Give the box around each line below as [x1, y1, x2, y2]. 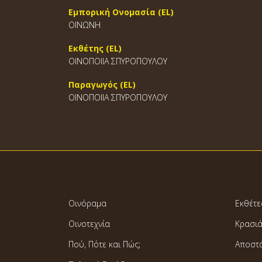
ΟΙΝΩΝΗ [68, 19, 101, 30]
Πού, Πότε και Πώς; [68, 239, 140, 250]
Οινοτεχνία [68, 218, 110, 229]
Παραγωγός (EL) [68, 79, 136, 90]
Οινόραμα [68, 198, 106, 209]
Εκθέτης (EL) [68, 43, 122, 54]
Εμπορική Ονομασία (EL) [68, 6, 174, 18]
